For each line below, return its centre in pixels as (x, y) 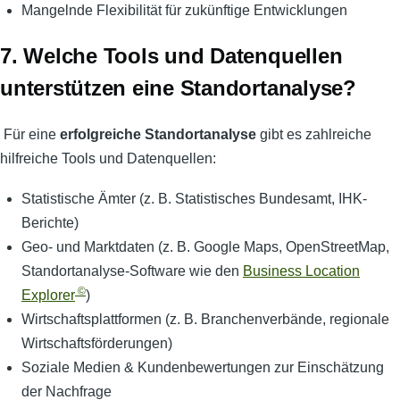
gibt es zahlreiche (314, 134)
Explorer (48, 295)
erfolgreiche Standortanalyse (158, 134)
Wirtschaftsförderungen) (97, 343)
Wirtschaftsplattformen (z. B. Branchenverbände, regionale (205, 319)
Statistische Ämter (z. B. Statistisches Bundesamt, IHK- (194, 198)
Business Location (301, 271)
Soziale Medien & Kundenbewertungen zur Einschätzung (203, 367)
